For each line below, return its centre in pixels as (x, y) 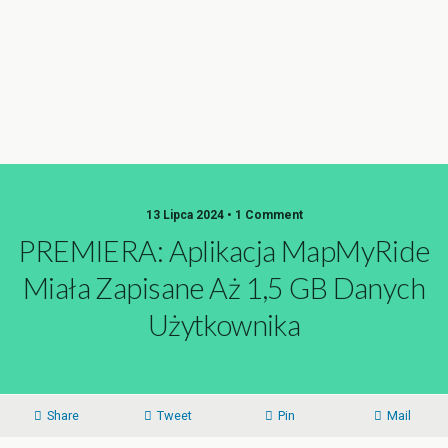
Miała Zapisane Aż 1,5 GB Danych (224, 288)
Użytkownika (224, 325)
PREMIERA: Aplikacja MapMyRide (224, 251)
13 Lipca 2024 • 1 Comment (224, 215)
